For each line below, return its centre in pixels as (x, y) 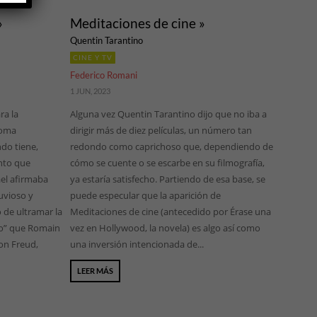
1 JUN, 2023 (91, 91)
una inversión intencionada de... (137, 244)
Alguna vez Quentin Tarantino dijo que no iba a (169, 114)
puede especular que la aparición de (146, 196)
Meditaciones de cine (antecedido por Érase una (171, 212)
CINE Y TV (93, 58)
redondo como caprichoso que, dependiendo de (172, 147)
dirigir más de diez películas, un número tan (161, 131)
